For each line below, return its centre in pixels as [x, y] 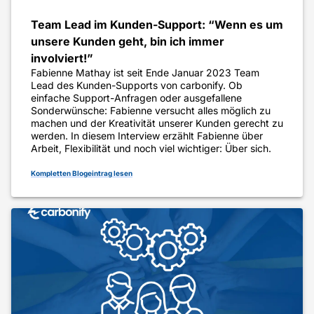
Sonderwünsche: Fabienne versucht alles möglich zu [151, 111]
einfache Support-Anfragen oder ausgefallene [136, 98]
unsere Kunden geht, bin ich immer [128, 42]
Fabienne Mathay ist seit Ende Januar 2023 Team [145, 73]
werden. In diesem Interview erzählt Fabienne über [147, 136]
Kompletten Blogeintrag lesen [82, 173]
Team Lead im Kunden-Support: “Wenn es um [157, 25]
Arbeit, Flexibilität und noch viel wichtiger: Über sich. [151, 149]
